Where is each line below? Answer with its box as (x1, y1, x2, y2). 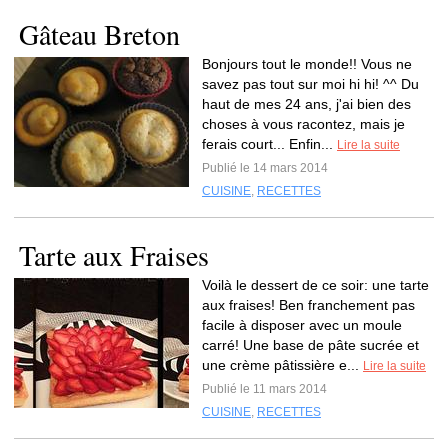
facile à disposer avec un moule (202, 317, 402, 333)
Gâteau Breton (19, 15, 180, 53)
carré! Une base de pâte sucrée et (202, 337, 419, 353)
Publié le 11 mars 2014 (202, 382, 327, 396)
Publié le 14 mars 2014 (202, 161, 328, 175)
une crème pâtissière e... (202, 357, 363, 373)
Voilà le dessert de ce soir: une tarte (202, 277, 429, 293)
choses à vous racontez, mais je (202, 116, 405, 132)
